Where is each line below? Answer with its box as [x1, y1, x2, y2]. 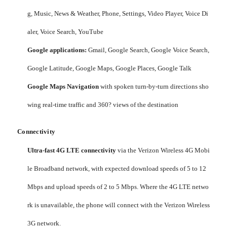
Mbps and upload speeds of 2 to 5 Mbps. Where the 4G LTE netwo [27, 183, 209, 191]
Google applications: [27, 46, 87, 54]
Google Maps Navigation [27, 83, 99, 91]
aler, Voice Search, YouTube [27, 28, 103, 36]
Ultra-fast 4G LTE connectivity [27, 146, 116, 155]
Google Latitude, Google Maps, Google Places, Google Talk [27, 64, 192, 72]
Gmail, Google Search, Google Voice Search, [87, 46, 209, 54]
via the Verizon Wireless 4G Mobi [116, 146, 210, 155]
